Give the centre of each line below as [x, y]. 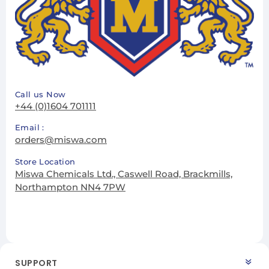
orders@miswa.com [61, 140]
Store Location [45, 162]
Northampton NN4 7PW [70, 187]
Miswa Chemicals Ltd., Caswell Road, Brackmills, [124, 174]
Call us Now [41, 95]
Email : [30, 128]
